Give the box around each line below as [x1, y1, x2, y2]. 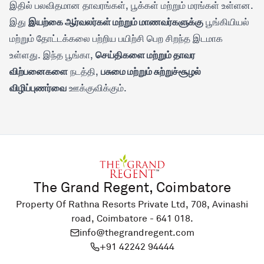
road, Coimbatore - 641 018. [71, 213, 193, 225]
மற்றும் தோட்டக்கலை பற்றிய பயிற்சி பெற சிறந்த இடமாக [9, 33, 223, 45]
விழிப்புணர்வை [9, 82, 67, 94]
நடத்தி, [68, 66, 101, 78]
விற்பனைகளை [9, 65, 68, 78]
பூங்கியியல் [203, 16, 249, 28]
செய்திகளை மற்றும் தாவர [95, 49, 195, 61]
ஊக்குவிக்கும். [67, 82, 127, 94]
